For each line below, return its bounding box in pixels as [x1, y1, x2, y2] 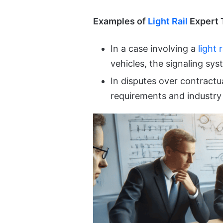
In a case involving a [111, 43, 198, 54]
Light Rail [148, 15, 188, 26]
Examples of [93, 15, 148, 26]
